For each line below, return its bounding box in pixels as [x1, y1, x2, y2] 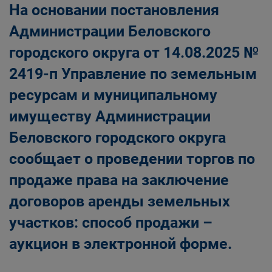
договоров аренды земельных [9, 192, 230, 210]
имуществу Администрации [9, 107, 211, 125]
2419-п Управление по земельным [9, 65, 257, 83]
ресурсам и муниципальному [9, 86, 217, 104]
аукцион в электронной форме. [9, 235, 232, 253]
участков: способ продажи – [9, 214, 212, 231]
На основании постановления [9, 1, 219, 19]
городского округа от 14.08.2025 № [9, 44, 259, 61]
